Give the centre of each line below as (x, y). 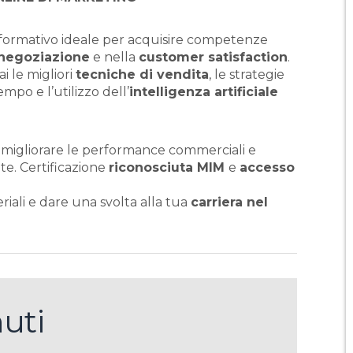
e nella (114, 57)
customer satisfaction (213, 57)
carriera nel (229, 202)
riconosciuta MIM (169, 167)
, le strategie (247, 74)
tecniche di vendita (142, 74)
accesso (267, 167)
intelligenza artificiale (204, 92)
